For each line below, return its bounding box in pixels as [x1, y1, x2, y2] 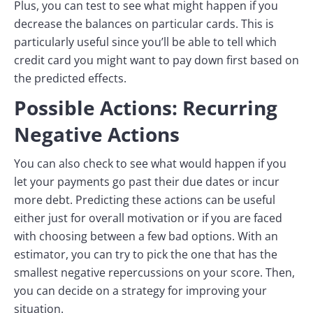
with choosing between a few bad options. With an [14, 228, 278, 245]
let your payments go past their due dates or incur [14, 174, 279, 190]
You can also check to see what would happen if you [14, 156, 286, 172]
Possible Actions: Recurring [14, 94, 277, 122]
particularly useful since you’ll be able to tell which [14, 34, 277, 50]
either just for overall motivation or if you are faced [14, 210, 282, 226]
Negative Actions [14, 121, 180, 148]
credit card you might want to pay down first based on [14, 52, 299, 68]
